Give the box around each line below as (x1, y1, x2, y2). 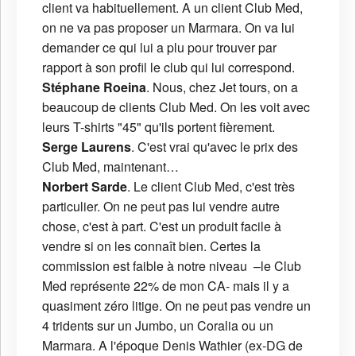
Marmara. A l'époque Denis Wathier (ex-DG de (42, 335, 303, 354)
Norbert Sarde (42, 176, 127, 195)
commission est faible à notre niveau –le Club (42, 256, 301, 275)
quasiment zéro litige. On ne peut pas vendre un (42, 296, 311, 315)
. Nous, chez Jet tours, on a (146, 77, 298, 96)
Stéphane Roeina (42, 77, 146, 96)
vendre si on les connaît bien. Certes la (42, 236, 261, 255)
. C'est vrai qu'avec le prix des (131, 137, 298, 156)
